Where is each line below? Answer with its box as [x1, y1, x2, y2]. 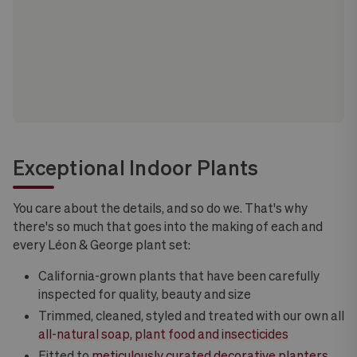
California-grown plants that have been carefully [38, 268, 320, 284]
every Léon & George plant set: [13, 237, 190, 253]
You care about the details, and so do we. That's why [13, 200, 308, 216]
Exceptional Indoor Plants [13, 155, 259, 180]
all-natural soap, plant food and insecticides [38, 326, 288, 342]
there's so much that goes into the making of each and [13, 218, 323, 234]
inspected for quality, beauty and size [38, 286, 251, 302]
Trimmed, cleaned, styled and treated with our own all [38, 308, 344, 324]
